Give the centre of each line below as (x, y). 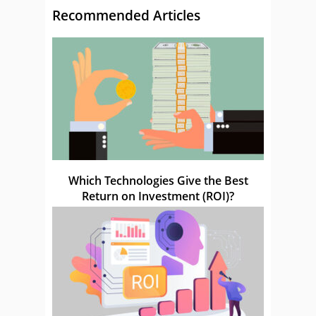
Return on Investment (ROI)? (158, 196)
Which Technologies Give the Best (158, 181)
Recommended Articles (126, 16)
